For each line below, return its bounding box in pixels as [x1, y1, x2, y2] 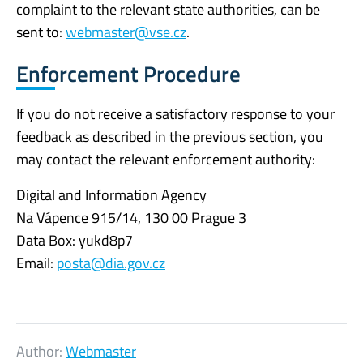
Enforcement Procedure [16, 56, 241, 90]
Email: [16, 251, 57, 274]
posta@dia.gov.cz [57, 251, 165, 274]
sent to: [16, 20, 66, 43]
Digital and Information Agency [16, 183, 207, 206]
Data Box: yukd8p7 [16, 228, 133, 251]
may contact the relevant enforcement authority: [16, 147, 315, 170]
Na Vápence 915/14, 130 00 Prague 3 [16, 206, 246, 228]
